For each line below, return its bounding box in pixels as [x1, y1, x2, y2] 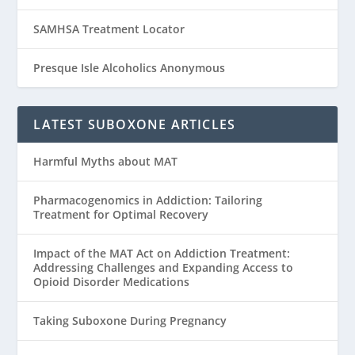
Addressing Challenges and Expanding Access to [33, 259, 294, 275]
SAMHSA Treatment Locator [33, 21, 185, 36]
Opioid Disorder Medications [33, 273, 190, 289]
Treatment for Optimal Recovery [33, 206, 209, 222]
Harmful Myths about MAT [33, 153, 178, 169]
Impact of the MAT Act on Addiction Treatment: [33, 245, 291, 261]
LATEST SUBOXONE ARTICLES [33, 115, 236, 133]
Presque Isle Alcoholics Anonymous [33, 59, 226, 75]
